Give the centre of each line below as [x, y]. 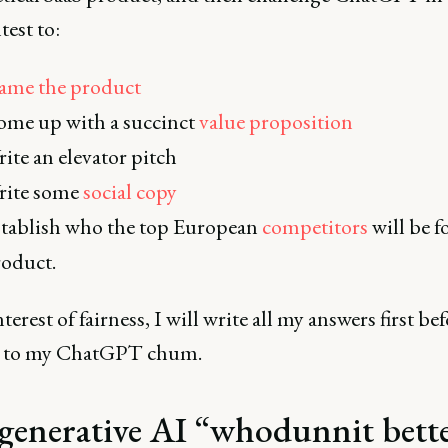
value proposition [275, 121]
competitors [314, 226]
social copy [129, 191]
